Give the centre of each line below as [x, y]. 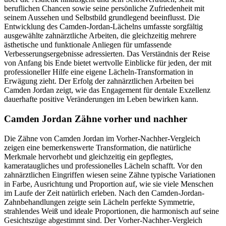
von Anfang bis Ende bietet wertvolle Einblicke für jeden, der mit [108, 63]
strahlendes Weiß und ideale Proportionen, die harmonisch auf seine [111, 211]
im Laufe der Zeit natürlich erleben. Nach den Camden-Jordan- [104, 193]
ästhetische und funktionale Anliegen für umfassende [88, 45]
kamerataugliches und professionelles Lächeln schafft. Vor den [103, 165]
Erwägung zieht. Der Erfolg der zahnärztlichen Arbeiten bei [99, 81]
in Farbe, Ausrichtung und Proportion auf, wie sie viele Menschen [109, 184]
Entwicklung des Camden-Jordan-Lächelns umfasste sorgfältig [103, 27]
